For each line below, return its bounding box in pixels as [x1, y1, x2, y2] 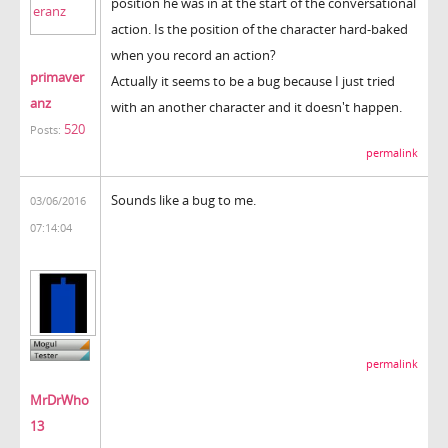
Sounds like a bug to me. [111, 190, 256, 209]
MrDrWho [30, 391, 89, 410]
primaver [30, 67, 84, 86]
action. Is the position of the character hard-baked [111, 19, 408, 38]
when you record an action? [111, 45, 276, 64]
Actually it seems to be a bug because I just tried [111, 71, 395, 90]
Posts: [30, 122, 61, 137]
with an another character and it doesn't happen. [111, 97, 402, 116]
